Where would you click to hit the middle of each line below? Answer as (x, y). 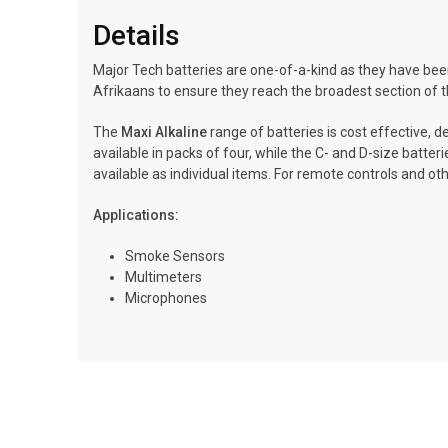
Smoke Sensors (175, 256)
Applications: (136, 215)
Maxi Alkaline (164, 132)
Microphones (166, 298)
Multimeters (163, 277)
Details (136, 35)
